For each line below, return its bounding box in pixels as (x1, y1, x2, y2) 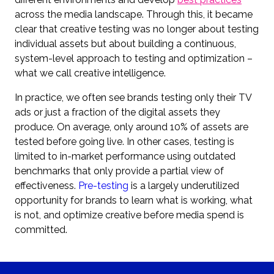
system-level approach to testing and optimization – (15, 52, 253, 64)
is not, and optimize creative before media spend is (15, 209, 244, 221)
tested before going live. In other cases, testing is (15, 135, 234, 147)
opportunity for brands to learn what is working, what (15, 194, 253, 206)
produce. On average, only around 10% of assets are (15, 120, 248, 133)
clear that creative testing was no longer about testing (15, 23, 259, 35)
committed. (15, 223, 67, 235)
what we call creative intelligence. (15, 67, 166, 79)
